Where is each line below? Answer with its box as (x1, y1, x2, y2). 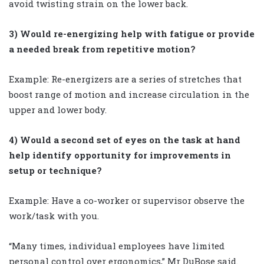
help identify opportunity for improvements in (9, 148, 231, 161)
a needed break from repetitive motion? (9, 42, 196, 55)
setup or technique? (9, 164, 102, 176)
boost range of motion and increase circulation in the (9, 88, 249, 100)
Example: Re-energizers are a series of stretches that (9, 72, 242, 85)
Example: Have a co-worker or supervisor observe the (9, 194, 245, 206)
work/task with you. (9, 209, 99, 222)
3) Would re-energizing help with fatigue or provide (9, 27, 255, 39)
